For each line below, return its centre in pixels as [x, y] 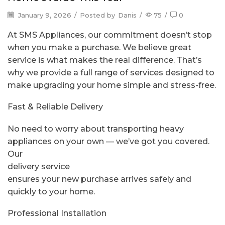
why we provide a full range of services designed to [111, 72]
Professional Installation [57, 213]
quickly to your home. [51, 191]
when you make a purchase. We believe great [99, 47]
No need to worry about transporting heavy [96, 129]
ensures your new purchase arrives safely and [99, 179]
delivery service [39, 166]
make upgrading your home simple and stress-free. [112, 85]
